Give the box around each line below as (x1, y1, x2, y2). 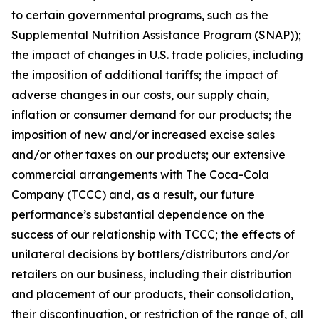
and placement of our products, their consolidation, (11, 287, 293, 301)
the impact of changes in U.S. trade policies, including (11, 48, 303, 62)
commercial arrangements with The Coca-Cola (11, 167, 269, 182)
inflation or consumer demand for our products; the (11, 108, 292, 122)
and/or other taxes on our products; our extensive (11, 147, 286, 162)
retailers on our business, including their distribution (11, 267, 292, 281)
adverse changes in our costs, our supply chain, (11, 88, 269, 102)
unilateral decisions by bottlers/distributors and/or (11, 247, 289, 261)
